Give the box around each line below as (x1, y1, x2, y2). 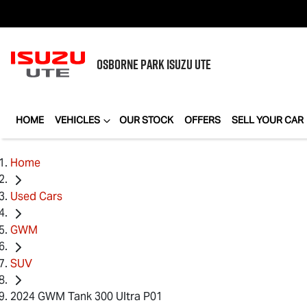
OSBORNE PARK (97, 55, 167, 74)
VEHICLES (55, 114, 100, 126)
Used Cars (10, 188, 62, 204)
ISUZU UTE (167, 55, 211, 74)
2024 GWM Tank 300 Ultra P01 (10, 289, 162, 304)
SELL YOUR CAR (232, 114, 304, 126)
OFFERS (184, 114, 221, 126)
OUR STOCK (119, 114, 173, 126)
